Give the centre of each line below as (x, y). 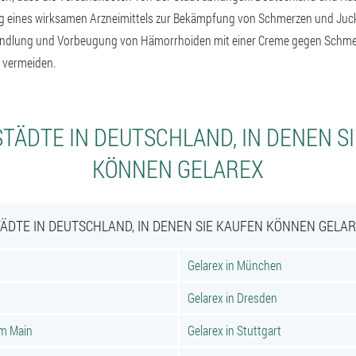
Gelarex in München (235, 265)
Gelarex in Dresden (232, 298)
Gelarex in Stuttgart (234, 330)
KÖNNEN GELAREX (178, 169)
